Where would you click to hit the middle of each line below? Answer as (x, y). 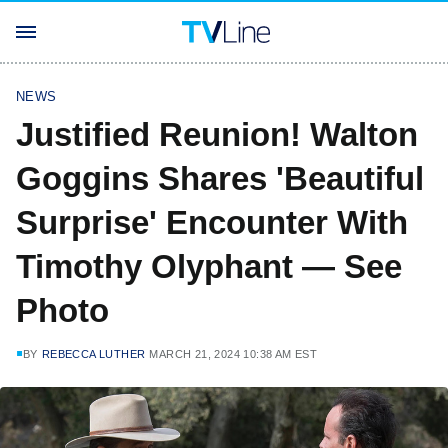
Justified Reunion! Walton (217, 134)
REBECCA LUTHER (93, 354)
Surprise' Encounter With (212, 222)
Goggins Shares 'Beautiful (220, 178)
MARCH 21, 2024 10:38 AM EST (233, 354)
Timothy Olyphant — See (209, 266)
